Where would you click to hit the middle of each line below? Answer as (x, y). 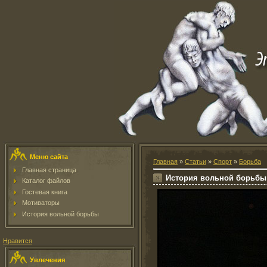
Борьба (250, 162)
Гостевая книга (45, 192)
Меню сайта (49, 157)
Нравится (18, 241)
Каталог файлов (46, 181)
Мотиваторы (41, 203)
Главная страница (49, 170)
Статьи (195, 162)
